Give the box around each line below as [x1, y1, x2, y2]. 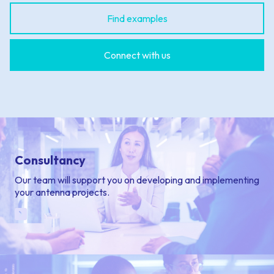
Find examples [106, 12, 168, 25]
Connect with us [103, 49, 171, 62]
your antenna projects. [15, 186, 109, 199]
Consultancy [15, 152, 86, 168]
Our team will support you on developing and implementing [15, 174, 259, 187]
